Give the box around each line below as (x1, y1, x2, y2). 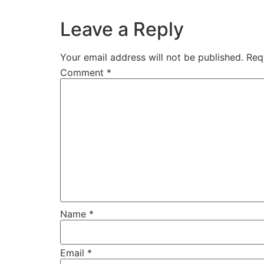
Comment (60, 66, 107, 78)
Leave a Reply (60, 18, 184, 41)
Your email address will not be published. (60, 51, 243, 63)
